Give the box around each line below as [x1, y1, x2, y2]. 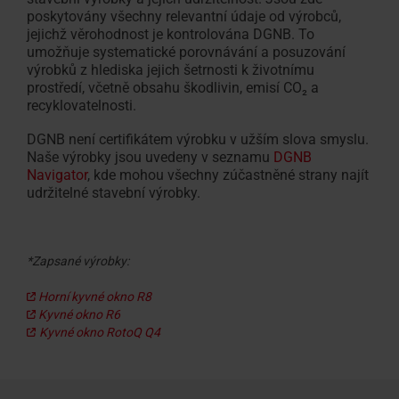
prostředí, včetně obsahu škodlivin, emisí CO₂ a [27, 78, 319, 96]
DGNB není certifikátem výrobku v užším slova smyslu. [27, 130, 369, 148]
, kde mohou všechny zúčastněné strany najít [87, 166, 369, 183]
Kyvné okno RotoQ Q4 [39, 324, 160, 339]
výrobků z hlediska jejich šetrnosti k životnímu [27, 61, 314, 78]
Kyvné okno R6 [36, 306, 120, 322]
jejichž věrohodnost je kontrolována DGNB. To [27, 25, 314, 43]
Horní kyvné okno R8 [36, 289, 151, 304]
